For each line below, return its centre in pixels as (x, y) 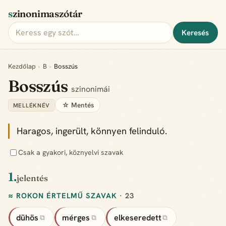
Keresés (195, 33)
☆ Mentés (78, 105)
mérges (76, 217)
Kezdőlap (22, 66)
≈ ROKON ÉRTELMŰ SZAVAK (64, 196)
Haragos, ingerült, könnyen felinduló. (92, 131)
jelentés (32, 178)
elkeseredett (137, 217)
